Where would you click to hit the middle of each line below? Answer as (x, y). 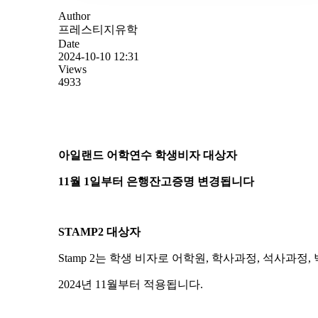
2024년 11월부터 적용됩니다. (131, 285)
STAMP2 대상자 (99, 232)
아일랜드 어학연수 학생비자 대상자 (148, 155)
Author (74, 16)
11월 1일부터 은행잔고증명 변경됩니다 (156, 182)
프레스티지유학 (98, 30)
